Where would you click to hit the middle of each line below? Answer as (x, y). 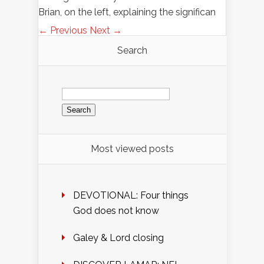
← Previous (63, 31)
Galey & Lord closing (118, 238)
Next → (106, 31)
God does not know (116, 211)
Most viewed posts (132, 149)
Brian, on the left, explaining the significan (127, 12)
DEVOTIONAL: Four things (131, 196)
